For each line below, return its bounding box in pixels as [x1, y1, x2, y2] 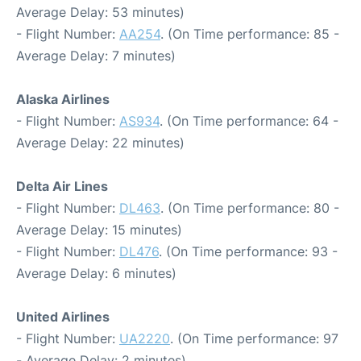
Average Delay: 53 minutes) [16, 4, 185, 20]
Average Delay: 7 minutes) [16, 48, 176, 64]
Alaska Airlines [16, 91, 110, 107]
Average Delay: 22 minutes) [16, 135, 185, 151]
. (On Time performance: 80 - [160, 200, 339, 216]
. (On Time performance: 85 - [160, 26, 339, 42]
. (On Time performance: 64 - [160, 113, 338, 129]
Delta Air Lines [16, 178, 108, 194]
